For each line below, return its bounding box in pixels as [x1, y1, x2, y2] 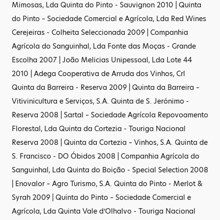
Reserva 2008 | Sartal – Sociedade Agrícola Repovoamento [12, 110, 208, 120]
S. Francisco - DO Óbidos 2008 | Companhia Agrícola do [12, 151, 199, 161]
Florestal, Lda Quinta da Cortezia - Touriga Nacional [12, 124, 186, 134]
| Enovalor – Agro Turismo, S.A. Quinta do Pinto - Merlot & [12, 179, 203, 189]
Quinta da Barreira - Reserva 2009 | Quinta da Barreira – [12, 82, 199, 92]
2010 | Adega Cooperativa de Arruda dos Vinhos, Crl [12, 69, 185, 79]
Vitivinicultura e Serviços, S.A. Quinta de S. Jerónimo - [12, 96, 189, 106]
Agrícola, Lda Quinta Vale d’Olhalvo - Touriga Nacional [12, 206, 195, 216]
